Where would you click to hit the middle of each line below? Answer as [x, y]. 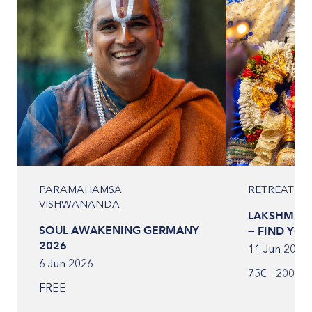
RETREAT [271, 189]
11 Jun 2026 [278, 249]
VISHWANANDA [79, 204]
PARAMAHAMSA [80, 189]
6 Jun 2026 [66, 264]
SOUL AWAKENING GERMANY [119, 230]
